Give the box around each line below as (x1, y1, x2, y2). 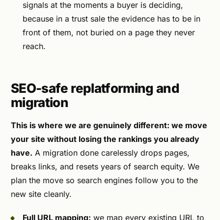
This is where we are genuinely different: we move (11, 120, 207, 131)
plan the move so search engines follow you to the (11, 175, 198, 186)
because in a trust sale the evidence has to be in (23, 13, 200, 24)
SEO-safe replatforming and (11, 80, 180, 96)
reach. (23, 41, 46, 51)
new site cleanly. (11, 189, 72, 199)
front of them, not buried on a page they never (23, 27, 195, 37)
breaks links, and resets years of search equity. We (11, 162, 199, 172)
